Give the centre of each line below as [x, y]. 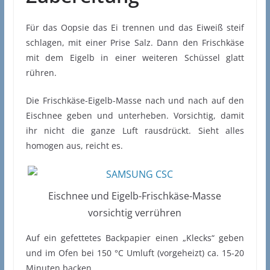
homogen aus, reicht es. [74, 146]
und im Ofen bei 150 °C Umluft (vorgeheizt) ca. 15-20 [135, 253]
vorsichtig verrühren [135, 213]
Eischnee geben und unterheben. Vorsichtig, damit [135, 116]
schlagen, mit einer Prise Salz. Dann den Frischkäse [135, 43]
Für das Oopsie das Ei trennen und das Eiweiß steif [135, 28]
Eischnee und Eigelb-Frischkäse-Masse [135, 196]
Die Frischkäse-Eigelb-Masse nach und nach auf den [135, 101]
